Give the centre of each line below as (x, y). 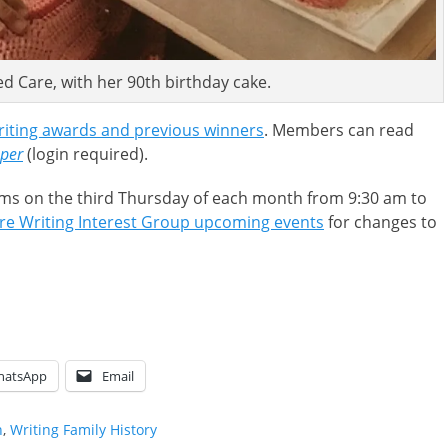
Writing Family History (83, 429)
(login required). (85, 153)
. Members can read (339, 129)
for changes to (380, 221)
